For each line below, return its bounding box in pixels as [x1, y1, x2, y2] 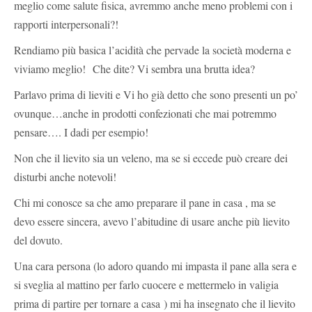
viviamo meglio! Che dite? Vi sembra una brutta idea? [14, 61, 255, 76]
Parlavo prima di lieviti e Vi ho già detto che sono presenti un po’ [14, 86, 298, 102]
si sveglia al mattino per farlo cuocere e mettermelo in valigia [14, 276, 279, 292]
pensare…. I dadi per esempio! [14, 124, 148, 139]
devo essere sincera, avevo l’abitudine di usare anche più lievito [14, 213, 290, 228]
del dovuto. [14, 232, 63, 247]
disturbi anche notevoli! [14, 169, 116, 184]
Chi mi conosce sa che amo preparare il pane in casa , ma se [14, 194, 276, 210]
